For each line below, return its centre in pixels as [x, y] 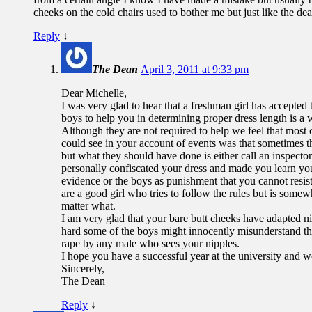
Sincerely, [83, 268]
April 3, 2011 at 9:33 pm [195, 69]
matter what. [88, 205]
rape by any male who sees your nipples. [150, 243]
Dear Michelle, [94, 93]
